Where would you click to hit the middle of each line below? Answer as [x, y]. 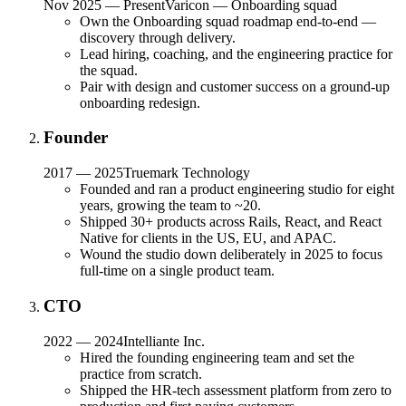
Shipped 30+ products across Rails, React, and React [231, 222]
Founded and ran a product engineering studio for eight [237, 189]
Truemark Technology [187, 173]
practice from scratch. [141, 373]
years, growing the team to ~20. [170, 206]
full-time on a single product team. [177, 271]
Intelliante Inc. [164, 341]
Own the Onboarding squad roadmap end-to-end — [228, 21]
